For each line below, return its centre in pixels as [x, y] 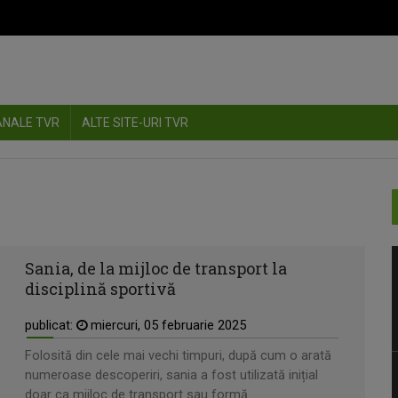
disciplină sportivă [100, 288]
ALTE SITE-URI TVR [135, 123]
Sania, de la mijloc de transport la [156, 268]
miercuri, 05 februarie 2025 [167, 325]
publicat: [51, 325]
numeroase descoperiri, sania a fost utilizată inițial [171, 375]
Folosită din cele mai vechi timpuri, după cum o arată [178, 355]
